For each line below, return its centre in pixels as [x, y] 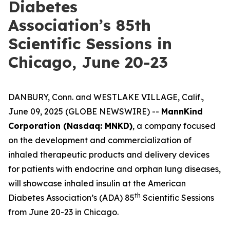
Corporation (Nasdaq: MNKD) [70, 126]
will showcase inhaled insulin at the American [97, 183]
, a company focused [174, 126]
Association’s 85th [80, 25]
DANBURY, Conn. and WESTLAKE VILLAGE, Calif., [106, 97]
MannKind [182, 111]
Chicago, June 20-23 [88, 62]
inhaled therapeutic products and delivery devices [109, 155]
